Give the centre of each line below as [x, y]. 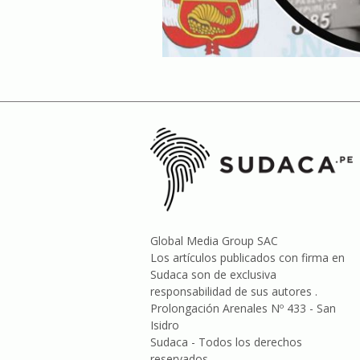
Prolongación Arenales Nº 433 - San [243, 309]
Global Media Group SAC [214, 241]
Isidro [165, 325]
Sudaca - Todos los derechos [226, 342]
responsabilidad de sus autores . [234, 292]
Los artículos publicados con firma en [247, 258]
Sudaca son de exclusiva [213, 275]
